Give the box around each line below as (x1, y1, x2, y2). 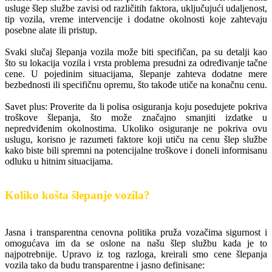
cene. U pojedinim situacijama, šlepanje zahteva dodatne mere (5, 68, 267, 79)
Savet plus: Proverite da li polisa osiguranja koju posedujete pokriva (5, 101, 267, 112)
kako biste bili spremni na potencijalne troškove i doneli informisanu (5, 144, 267, 155)
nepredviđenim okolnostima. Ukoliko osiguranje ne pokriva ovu (5, 123, 267, 134)
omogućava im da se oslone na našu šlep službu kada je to (5, 238, 267, 249)
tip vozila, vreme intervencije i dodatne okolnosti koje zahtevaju (5, 13, 267, 24)
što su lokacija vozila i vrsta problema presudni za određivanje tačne (5, 57, 267, 68)
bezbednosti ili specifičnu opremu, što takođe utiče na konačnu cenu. (5, 79, 267, 90)
